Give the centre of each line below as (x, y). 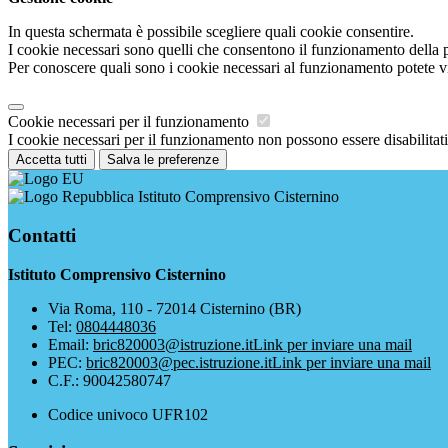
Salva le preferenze (163, 160)
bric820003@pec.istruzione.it (179, 362)
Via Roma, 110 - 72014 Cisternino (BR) (174, 308)
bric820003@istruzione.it (173, 344)
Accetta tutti (51, 160)
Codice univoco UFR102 (128, 414)
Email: (70, 344)
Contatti (42, 235)
